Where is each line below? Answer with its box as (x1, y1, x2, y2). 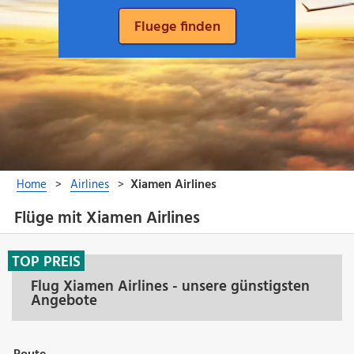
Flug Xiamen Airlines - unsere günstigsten (31, 274, 310, 299)
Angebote (31, 288, 97, 313)
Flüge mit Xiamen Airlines (13, 205, 200, 232)
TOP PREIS (12, 250, 81, 274)
